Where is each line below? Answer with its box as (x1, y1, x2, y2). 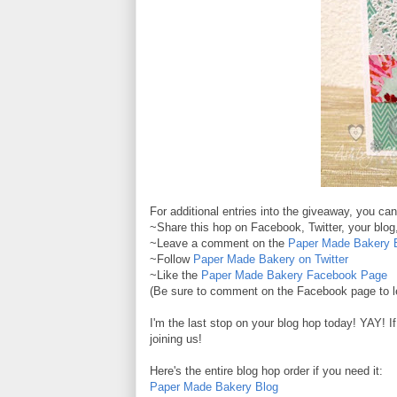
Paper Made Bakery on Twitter (193, 252, 348, 266)
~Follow (150, 252, 193, 266)
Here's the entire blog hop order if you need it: (150, 363, 383, 378)
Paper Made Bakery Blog (150, 379, 278, 393)
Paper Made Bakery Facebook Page (201, 268, 387, 282)
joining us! (150, 331, 202, 346)
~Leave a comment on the (150, 236, 288, 250)
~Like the (150, 268, 201, 282)
